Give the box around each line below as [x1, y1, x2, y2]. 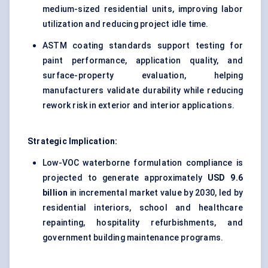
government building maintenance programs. [42, 233, 224, 243]
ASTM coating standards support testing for [42, 41, 243, 51]
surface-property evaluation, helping [42, 71, 243, 81]
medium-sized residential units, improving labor [42, 4, 243, 14]
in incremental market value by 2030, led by [68, 188, 243, 198]
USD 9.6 [207, 173, 243, 183]
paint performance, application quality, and [42, 56, 243, 66]
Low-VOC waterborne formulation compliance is [42, 158, 243, 168]
